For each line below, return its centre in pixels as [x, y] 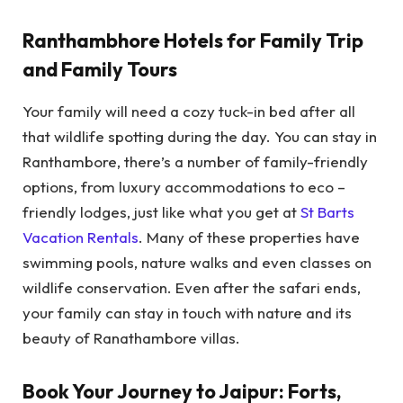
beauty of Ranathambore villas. [131, 337]
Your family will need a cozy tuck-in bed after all [189, 111]
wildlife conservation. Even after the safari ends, [192, 287]
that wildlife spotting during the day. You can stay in [200, 136]
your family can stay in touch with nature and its [187, 312]
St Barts [327, 211]
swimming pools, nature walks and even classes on [197, 262]
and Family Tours [100, 70]
